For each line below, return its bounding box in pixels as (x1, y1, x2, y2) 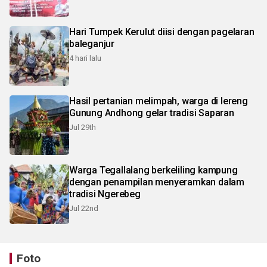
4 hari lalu (69, 54, 101, 63)
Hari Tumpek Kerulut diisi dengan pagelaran (69, 26, 254, 38)
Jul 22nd (69, 204, 98, 213)
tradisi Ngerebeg (69, 188, 141, 200)
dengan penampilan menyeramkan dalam (69, 176, 244, 188)
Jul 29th (69, 123, 96, 132)
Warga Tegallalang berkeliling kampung (69, 164, 238, 176)
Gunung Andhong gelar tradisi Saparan (69, 107, 234, 119)
